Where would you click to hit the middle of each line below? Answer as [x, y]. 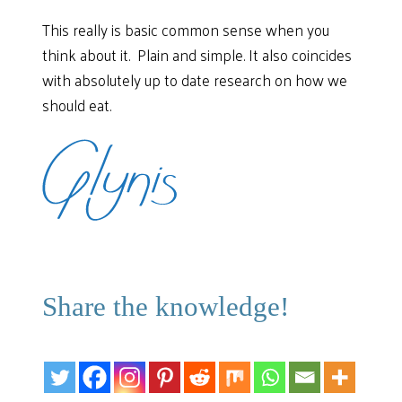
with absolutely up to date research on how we [195, 80]
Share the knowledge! [166, 307]
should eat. [77, 105]
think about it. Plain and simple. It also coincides [197, 55]
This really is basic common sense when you [186, 30]
